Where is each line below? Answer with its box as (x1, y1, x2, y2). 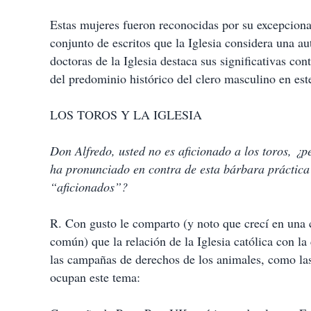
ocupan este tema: (50, 269, 140, 285)
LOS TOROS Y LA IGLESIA (50, 106, 202, 123)
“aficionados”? (50, 178, 128, 195)
